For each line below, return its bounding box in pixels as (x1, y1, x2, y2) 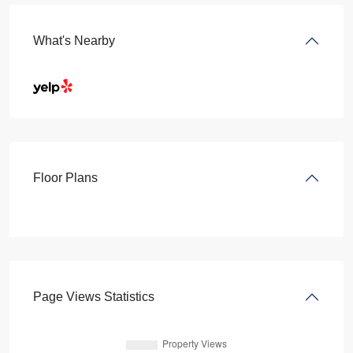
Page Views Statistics (33, 290, 154, 304)
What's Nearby (33, 34, 115, 48)
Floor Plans (33, 171, 98, 185)
